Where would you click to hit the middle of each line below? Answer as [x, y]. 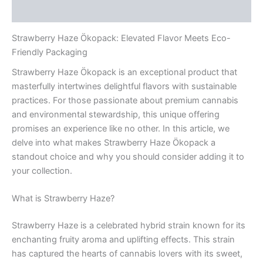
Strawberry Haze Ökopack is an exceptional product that [124, 73]
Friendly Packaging [50, 52]
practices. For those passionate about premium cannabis [125, 101]
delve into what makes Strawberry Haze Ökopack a [114, 143]
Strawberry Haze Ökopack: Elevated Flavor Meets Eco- [121, 38]
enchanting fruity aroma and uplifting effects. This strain [123, 240]
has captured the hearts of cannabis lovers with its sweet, [127, 254]
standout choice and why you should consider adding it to [128, 157]
